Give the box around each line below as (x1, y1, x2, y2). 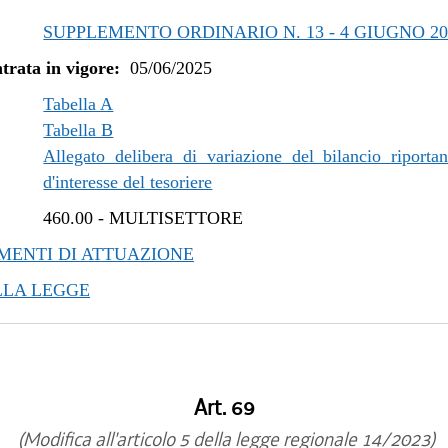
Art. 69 (193, 394, 255, 422)
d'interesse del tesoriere (43, 172, 213, 192)
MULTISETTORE (109, 208, 244, 228)
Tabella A (43, 94, 114, 114)
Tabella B (43, 120, 114, 140)
